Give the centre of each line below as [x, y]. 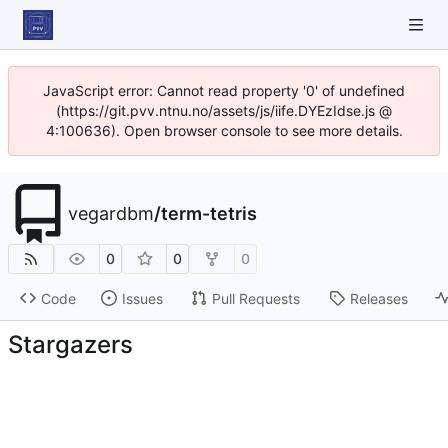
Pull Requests [255, 298]
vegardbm [111, 213]
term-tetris [209, 213]
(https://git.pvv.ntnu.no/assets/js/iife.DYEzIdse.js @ [224, 110]
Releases [378, 298]
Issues [142, 298]
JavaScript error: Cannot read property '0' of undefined [224, 90]
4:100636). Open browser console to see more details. [224, 130]
